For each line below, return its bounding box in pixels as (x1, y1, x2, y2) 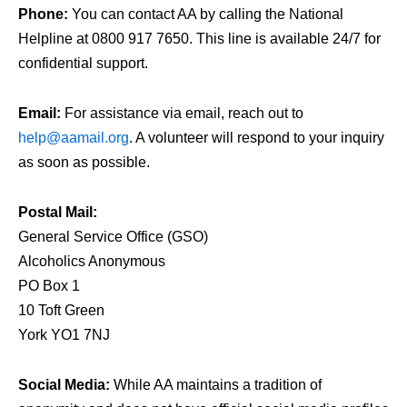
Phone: (18, 5, 68, 22)
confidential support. (18, 55, 148, 71)
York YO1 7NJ (18, 326, 110, 342)
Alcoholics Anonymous (18, 253, 165, 269)
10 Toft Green (18, 302, 104, 318)
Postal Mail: (18, 203, 97, 220)
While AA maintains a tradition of (110, 376, 322, 392)
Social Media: (18, 376, 110, 392)
